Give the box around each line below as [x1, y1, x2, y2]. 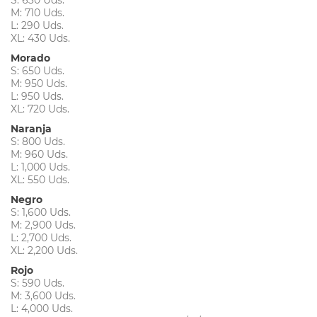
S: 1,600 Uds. [11, 205, 71, 219]
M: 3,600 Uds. [11, 289, 76, 302]
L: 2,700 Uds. [11, 231, 71, 244]
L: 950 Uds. [11, 89, 64, 103]
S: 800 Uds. [11, 134, 65, 148]
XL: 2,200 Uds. [11, 243, 78, 257]
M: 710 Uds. [11, 6, 64, 19]
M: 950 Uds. [11, 76, 67, 90]
